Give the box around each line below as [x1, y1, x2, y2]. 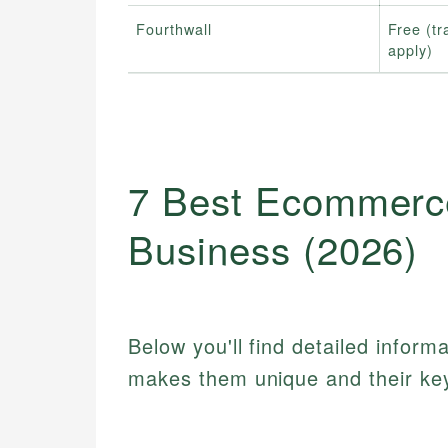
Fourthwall [136, 18, 212, 40]
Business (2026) [128, 220, 419, 276]
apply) [388, 39, 433, 61]
